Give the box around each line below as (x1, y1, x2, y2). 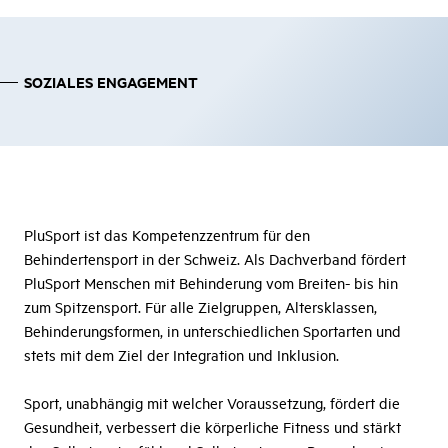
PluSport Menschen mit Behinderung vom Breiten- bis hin (24, 273, 398, 293)
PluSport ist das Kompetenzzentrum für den (24, 225, 310, 245)
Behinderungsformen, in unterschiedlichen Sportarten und (24, 321, 401, 341)
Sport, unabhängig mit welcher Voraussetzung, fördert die (24, 393, 400, 413)
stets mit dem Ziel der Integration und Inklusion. (24, 345, 339, 365)
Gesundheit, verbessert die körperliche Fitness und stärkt (24, 417, 401, 437)
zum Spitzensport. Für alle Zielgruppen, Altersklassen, (24, 297, 377, 317)
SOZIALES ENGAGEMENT (24, 70, 198, 92)
